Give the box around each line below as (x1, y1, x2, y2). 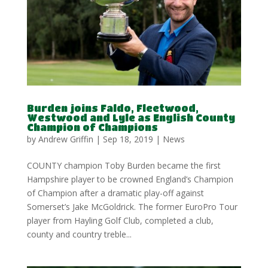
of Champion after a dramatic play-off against (26, 187, 204, 199)
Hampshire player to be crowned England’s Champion (26, 173, 233, 185)
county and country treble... (26, 228, 132, 240)
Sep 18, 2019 (102, 133, 153, 145)
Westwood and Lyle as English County (26, 111, 235, 123)
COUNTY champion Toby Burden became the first (26, 159, 221, 171)
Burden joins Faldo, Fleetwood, (26, 102, 199, 114)
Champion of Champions (26, 121, 158, 133)
